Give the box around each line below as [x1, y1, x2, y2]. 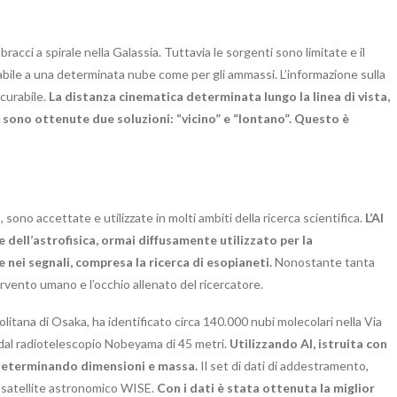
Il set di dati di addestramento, [198, 357, 369, 373]
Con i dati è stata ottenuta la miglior [157, 379, 375, 395]
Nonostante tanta [275, 253, 375, 269]
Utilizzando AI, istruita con [230, 335, 387, 351]
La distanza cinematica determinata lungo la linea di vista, [49, 88, 390, 104]
